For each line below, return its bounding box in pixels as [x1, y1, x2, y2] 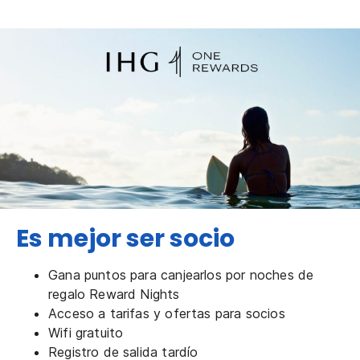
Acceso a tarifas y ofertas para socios [48, 305, 285, 321]
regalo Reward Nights [48, 285, 180, 302]
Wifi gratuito [48, 324, 124, 341]
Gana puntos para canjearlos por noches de [48, 266, 314, 283]
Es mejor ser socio [16, 221, 235, 256]
